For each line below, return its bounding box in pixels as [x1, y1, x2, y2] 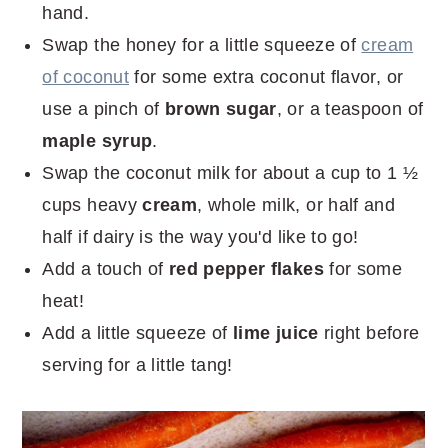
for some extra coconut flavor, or [129, 66, 404, 87]
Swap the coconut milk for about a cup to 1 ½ [42, 162, 419, 183]
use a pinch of [42, 98, 165, 119]
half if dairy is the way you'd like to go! [42, 226, 359, 247]
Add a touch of [42, 258, 169, 279]
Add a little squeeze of [42, 322, 228, 343]
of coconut [42, 66, 129, 87]
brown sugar [164, 98, 277, 119]
